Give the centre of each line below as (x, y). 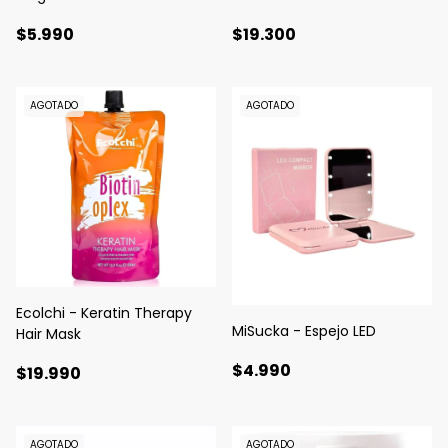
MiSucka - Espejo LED (304, 331)
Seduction (51, 16)
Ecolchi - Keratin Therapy (104, 313)
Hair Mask (48, 334)
